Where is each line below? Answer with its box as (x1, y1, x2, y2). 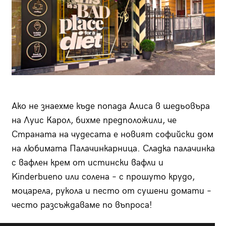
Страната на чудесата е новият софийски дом (11, 129, 213, 140)
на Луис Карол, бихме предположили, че (11, 115, 177, 126)
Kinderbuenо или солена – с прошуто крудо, (11, 171, 195, 182)
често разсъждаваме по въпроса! (11, 199, 152, 210)
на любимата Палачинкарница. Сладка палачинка (11, 143, 215, 154)
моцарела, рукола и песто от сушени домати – (11, 185, 211, 196)
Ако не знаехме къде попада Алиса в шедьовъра (11, 100, 210, 111)
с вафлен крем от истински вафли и (11, 157, 163, 168)
